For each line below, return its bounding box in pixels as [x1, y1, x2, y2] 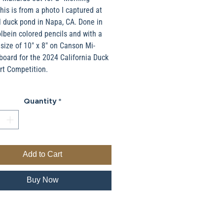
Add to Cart [23, 150, 62, 159]
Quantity [24, 98, 57, 106]
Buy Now [26, 176, 59, 184]
